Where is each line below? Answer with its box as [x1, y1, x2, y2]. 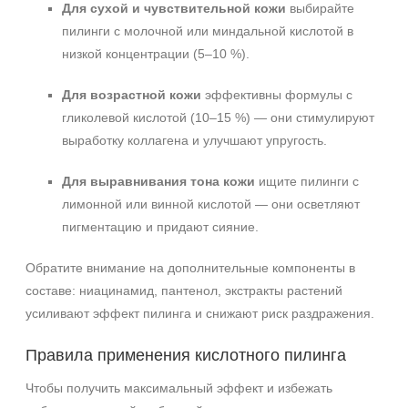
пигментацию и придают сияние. [62, 219, 259, 234]
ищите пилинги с [255, 174, 359, 189]
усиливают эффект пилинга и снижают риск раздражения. [25, 306, 374, 321]
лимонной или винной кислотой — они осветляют [62, 197, 360, 211]
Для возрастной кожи [62, 87, 201, 102]
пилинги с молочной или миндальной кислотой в [62, 24, 353, 38]
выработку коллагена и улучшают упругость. [62, 133, 327, 148]
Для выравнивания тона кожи [62, 174, 255, 189]
